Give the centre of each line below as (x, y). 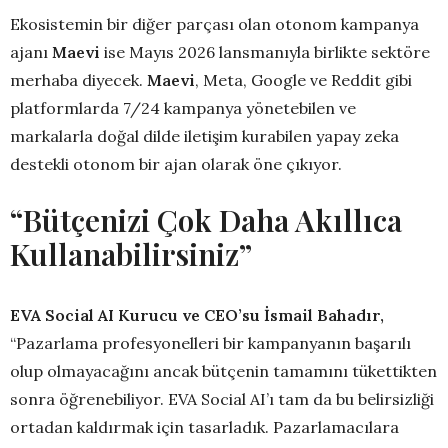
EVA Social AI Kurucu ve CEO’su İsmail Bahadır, (197, 315)
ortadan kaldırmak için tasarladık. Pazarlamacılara (204, 427)
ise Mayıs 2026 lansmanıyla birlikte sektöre (267, 52)
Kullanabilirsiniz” (131, 254)
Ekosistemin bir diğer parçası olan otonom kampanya (214, 24)
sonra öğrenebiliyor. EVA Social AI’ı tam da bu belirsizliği (222, 399)
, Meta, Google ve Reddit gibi (303, 80)
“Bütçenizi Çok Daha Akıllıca (206, 220)
